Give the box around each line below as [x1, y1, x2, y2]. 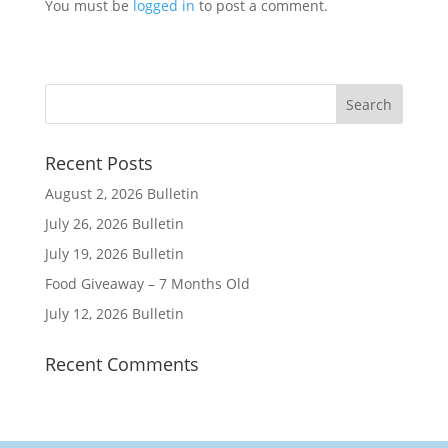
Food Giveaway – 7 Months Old [44, 274, 250, 293]
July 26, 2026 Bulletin [44, 214, 184, 233]
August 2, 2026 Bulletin [44, 184, 199, 203]
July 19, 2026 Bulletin [44, 244, 184, 263]
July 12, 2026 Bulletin [44, 304, 184, 323]
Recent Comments [44, 352, 199, 376]
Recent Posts [44, 151, 153, 175]
